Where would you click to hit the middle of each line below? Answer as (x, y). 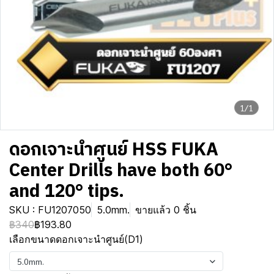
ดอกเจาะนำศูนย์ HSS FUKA (114, 150)
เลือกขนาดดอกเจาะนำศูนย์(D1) (76, 239)
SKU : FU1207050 (50, 210)
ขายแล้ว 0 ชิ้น (166, 210)
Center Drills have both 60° (121, 171)
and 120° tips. (67, 192)
